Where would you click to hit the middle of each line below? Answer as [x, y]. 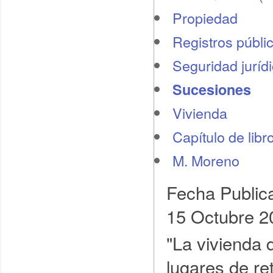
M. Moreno [206, 160]
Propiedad [205, 18]
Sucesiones [211, 89]
